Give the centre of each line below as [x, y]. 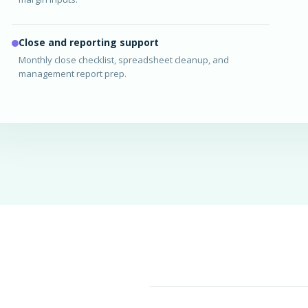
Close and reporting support [89, 43]
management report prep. [73, 74]
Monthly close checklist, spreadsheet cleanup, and [124, 60]
